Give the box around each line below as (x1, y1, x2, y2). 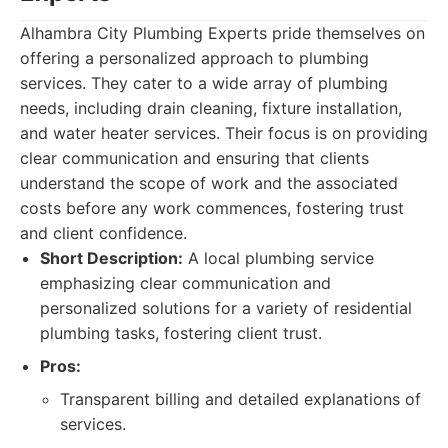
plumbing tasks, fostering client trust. (40, 323, 322, 343)
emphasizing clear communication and (40, 273, 331, 293)
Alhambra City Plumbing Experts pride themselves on (20, 23, 425, 43)
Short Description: (40, 248, 183, 268)
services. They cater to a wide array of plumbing (20, 73, 388, 93)
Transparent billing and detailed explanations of (60, 389, 421, 409)
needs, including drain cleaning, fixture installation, (20, 98, 402, 118)
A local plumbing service (183, 248, 374, 268)
